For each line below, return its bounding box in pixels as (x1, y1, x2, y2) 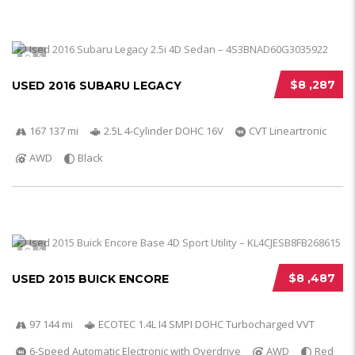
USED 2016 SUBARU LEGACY (12, 78, 181, 93)
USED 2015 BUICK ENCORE (12, 272, 169, 286)
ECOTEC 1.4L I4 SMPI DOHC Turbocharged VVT (98, 317, 315, 331)
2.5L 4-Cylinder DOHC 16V (104, 124, 223, 138)
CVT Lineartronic (249, 124, 326, 138)
